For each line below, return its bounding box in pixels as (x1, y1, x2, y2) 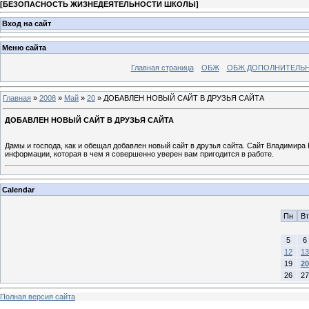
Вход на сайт (2, 19, 51, 28)
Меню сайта (2, 43, 46, 52)
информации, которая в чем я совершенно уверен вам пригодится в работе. (5, 149, 274, 158)
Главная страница (130, 63, 194, 72)
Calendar (2, 186, 34, 195)
